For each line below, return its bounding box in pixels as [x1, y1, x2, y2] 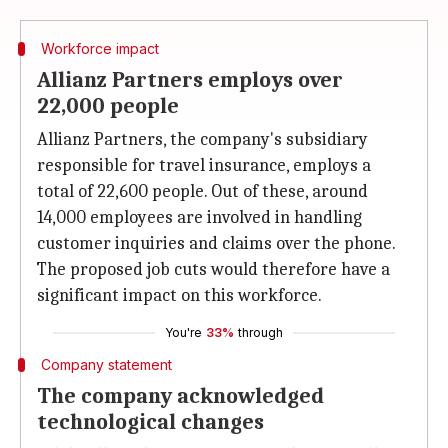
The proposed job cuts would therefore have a [37, 259, 390, 280]
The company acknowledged [37, 383, 324, 409]
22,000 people [37, 93, 179, 119]
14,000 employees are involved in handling [37, 207, 362, 228]
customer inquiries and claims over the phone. [37, 233, 395, 254]
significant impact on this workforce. [37, 285, 322, 306]
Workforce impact [40, 40, 159, 57]
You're [165, 325, 202, 340]
